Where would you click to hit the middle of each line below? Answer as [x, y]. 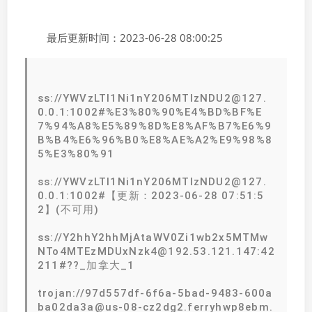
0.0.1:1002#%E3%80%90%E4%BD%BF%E [150, 112]
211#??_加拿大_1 [86, 265]
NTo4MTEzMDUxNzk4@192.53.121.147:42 [156, 251]
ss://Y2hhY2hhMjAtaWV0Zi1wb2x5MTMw [153, 237]
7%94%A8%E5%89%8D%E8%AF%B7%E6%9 [155, 126]
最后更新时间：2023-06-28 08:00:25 [134, 38]
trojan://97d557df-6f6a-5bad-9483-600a [155, 293]
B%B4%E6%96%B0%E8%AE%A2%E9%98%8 [155, 140]
